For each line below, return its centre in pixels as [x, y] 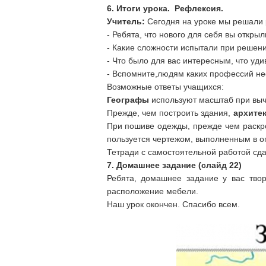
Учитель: [127, 21]
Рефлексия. [199, 8]
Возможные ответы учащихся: [165, 87]
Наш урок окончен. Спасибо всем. [173, 204]
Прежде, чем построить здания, [170, 113]
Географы [128, 100]
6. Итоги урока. [138, 8]
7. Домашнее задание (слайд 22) [174, 165]
